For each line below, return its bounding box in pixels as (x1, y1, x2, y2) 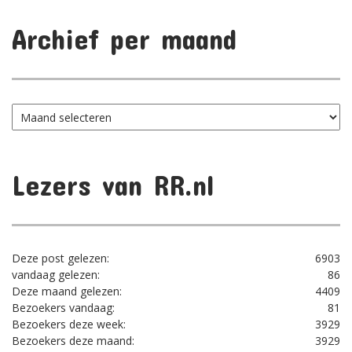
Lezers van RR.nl (12, 168, 214, 202)
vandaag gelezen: (12, 267, 100, 283)
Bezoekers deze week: (12, 317, 126, 332)
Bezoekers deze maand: (12, 333, 134, 349)
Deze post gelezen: (12, 251, 109, 266)
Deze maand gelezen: (12, 284, 122, 299)
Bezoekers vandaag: (12, 300, 115, 316)
